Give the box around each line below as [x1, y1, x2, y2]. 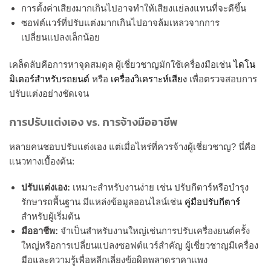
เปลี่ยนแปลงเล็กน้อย [21, 32, 100, 42]
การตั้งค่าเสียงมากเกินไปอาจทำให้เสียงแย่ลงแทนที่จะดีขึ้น [21, 3, 246, 13]
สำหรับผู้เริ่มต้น [21, 211, 80, 222]
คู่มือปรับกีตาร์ [184, 197, 240, 207]
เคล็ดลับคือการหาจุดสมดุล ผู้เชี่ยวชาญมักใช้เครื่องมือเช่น [9, 59, 233, 70]
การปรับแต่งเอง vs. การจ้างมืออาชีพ [9, 113, 178, 130]
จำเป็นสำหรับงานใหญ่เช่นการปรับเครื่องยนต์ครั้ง [58, 226, 250, 237]
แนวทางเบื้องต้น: [9, 155, 74, 166]
